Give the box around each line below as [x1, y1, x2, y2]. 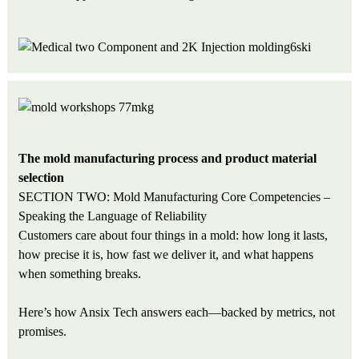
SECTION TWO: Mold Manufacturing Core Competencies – [18, 189, 331, 204]
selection [18, 170, 65, 184]
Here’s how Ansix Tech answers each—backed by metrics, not [18, 305, 336, 319]
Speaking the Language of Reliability [18, 208, 208, 223]
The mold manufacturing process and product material [18, 151, 317, 165]
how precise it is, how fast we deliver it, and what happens [18, 247, 314, 261]
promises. [18, 324, 67, 338]
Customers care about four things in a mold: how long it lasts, [18, 228, 329, 242]
